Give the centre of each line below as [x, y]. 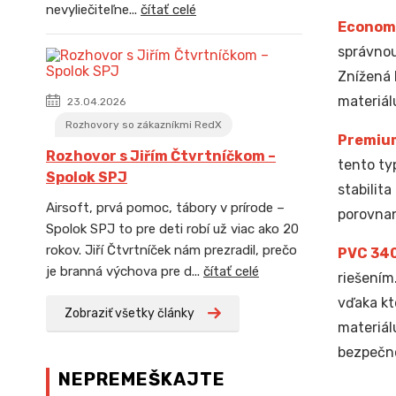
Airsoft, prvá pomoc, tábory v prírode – [165, 208]
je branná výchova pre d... [125, 271]
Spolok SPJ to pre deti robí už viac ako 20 [172, 229]
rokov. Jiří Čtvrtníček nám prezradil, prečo [171, 250]
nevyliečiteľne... [93, 10]
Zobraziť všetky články [129, 313]
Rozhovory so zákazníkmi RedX [144, 125]
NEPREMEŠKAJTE [142, 379]
